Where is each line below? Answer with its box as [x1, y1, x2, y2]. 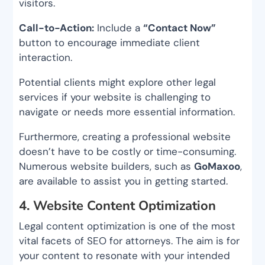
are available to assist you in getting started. [19, 174, 228, 188]
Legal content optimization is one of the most [19, 219, 236, 233]
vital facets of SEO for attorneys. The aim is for [19, 234, 240, 248]
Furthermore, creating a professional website [19, 130, 231, 144]
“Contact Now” [143, 21, 216, 35]
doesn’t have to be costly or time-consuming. [19, 145, 237, 159]
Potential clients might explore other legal [19, 76, 216, 89]
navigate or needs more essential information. [19, 105, 235, 119]
